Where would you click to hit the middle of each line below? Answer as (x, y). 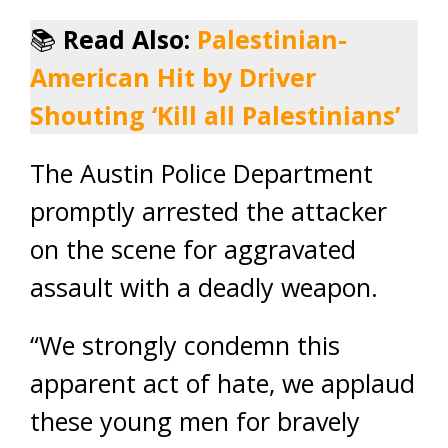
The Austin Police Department (201, 173)
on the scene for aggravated (193, 249)
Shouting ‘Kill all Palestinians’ (215, 115)
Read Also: (130, 39)
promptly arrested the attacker (208, 211)
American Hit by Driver (173, 77)
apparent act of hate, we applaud (222, 383)
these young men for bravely (195, 421)
